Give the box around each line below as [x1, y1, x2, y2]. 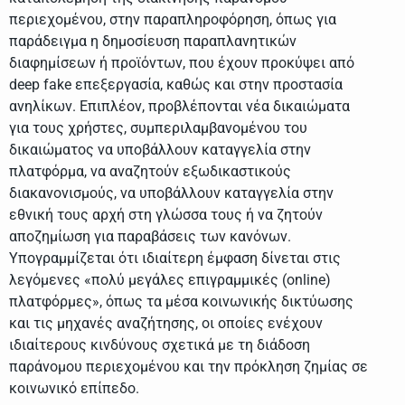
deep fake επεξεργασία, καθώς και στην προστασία [9, 75, 343, 93]
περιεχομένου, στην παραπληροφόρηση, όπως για [9, 10, 336, 28]
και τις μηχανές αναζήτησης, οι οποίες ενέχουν [9, 314, 323, 332]
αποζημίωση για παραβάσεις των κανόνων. [9, 227, 291, 245]
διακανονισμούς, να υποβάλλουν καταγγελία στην [9, 184, 334, 202]
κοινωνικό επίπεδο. [9, 379, 139, 397]
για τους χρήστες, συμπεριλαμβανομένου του [9, 118, 307, 137]
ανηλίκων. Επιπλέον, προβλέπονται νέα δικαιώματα [9, 97, 350, 115]
